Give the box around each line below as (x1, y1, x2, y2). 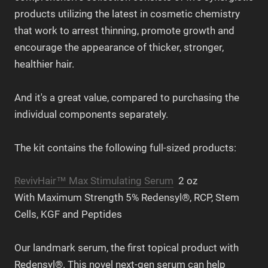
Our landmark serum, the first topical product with (14, 242, 239, 254)
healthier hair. (14, 57, 74, 70)
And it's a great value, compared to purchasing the (14, 91, 239, 103)
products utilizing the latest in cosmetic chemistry (14, 7, 240, 20)
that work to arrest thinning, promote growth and (14, 24, 234, 36)
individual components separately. (14, 108, 168, 120)
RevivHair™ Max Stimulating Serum (14, 175, 173, 187)
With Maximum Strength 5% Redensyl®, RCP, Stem (14, 191, 239, 204)
